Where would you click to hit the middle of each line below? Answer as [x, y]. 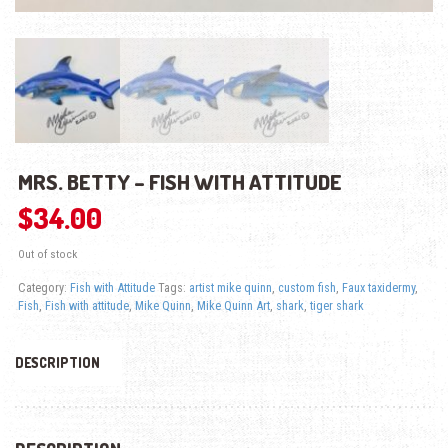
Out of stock [47, 254]
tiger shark [336, 306]
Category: [43, 288]
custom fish [306, 288]
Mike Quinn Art [233, 306]
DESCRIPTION [57, 363]
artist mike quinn [230, 288]
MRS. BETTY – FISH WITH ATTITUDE [179, 182]
